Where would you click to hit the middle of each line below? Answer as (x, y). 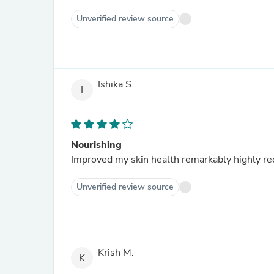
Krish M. (116, 253)
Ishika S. (116, 85)
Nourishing (96, 145)
